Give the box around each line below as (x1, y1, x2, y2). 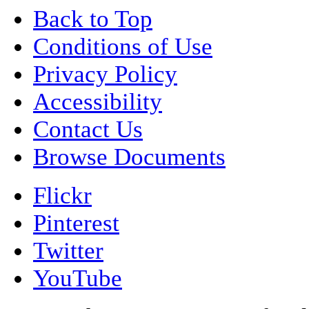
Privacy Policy (33, 61, 177, 88)
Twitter (33, 237, 103, 265)
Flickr (33, 182, 92, 210)
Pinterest (33, 210, 119, 237)
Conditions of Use (33, 33, 212, 61)
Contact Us (33, 116, 143, 143)
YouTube (33, 265, 122, 292)
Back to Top (33, 6, 152, 33)
